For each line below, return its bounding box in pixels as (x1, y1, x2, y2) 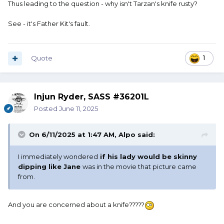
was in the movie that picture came (82, 162, 196, 171)
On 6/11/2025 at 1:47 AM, (29, 130, 118, 139)
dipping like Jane (18, 162, 82, 171)
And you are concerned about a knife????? (8, 200, 144, 209)
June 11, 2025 (59, 104, 98, 113)
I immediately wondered (18, 152, 98, 161)
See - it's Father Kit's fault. (8, 19, 90, 27)
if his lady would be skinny (98, 152, 197, 161)
